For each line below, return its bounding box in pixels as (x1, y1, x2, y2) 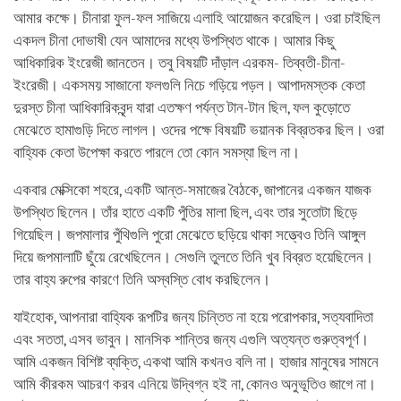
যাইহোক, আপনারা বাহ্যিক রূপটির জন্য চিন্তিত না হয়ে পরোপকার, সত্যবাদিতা (13, 308, 373, 326)
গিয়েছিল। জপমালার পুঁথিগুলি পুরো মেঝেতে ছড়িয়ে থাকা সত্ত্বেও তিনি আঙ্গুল (13, 226, 366, 243)
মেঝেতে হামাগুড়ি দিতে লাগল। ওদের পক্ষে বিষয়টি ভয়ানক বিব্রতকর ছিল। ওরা (13, 121, 384, 139)
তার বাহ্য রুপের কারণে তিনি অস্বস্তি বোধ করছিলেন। (13, 270, 270, 288)
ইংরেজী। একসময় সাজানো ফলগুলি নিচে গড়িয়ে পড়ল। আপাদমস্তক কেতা (13, 76, 365, 94)
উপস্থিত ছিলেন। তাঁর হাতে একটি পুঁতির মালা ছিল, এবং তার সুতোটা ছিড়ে (13, 203, 357, 221)
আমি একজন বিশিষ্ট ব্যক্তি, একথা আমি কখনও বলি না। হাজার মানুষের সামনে (13, 353, 379, 371)
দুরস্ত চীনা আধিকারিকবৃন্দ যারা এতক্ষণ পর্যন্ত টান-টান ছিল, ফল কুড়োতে (13, 98, 350, 116)
